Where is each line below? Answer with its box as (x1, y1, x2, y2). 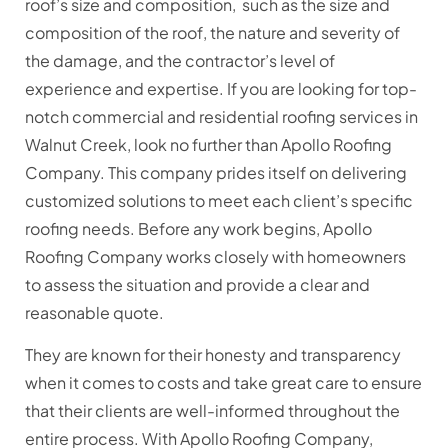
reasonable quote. (25, 301, 167, 323)
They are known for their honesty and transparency (25, 344, 401, 366)
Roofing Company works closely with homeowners (25, 245, 406, 267)
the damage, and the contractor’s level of (25, 49, 335, 71)
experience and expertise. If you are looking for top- (25, 77, 417, 99)
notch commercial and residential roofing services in (25, 105, 418, 127)
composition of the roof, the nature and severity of (25, 21, 400, 43)
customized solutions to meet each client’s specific (25, 189, 413, 211)
